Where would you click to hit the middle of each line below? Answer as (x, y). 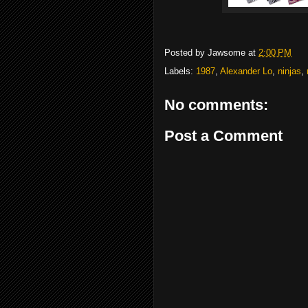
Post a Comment (223, 136)
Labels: (180, 71)
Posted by (186, 52)
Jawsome (227, 52)
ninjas (289, 71)
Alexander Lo (246, 71)
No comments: (216, 104)
